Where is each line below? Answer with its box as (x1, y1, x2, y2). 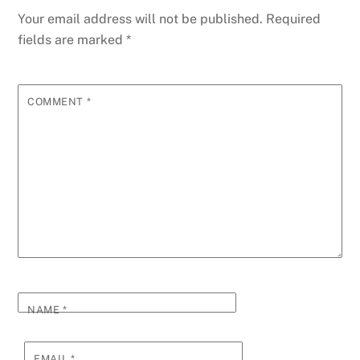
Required (266, 10, 321, 27)
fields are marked (18, 31, 127, 47)
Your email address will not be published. (18, 10, 264, 27)
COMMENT (27, 95, 87, 108)
